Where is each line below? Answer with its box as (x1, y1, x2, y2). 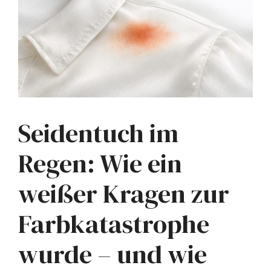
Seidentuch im (18, 115, 178, 151)
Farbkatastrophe (18, 206, 209, 241)
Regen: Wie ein (18, 145, 182, 181)
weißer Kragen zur (18, 175, 229, 211)
